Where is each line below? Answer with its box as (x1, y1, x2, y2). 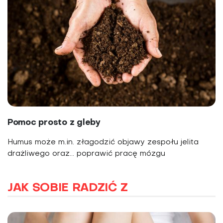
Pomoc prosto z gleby (7, 118, 101, 127)
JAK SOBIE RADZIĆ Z (7, 182, 128, 194)
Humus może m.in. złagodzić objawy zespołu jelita (7, 138, 199, 146)
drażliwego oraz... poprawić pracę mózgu (7, 150, 165, 157)
